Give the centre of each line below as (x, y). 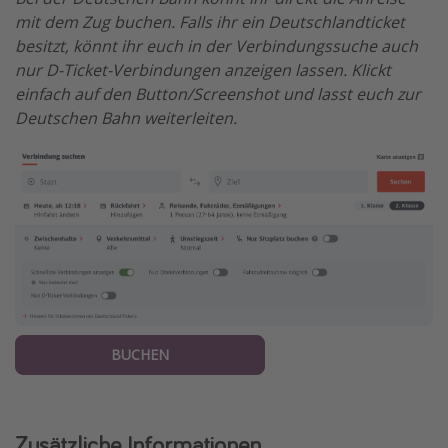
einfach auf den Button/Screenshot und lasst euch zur (218, 93)
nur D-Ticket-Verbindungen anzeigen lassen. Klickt (203, 69)
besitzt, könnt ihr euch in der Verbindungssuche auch (216, 45)
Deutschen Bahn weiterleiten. (126, 117)
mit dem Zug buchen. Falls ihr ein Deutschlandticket (210, 21)
